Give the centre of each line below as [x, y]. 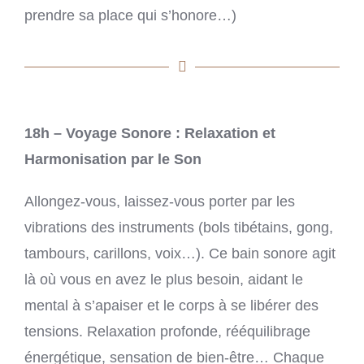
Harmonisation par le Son [113, 159]
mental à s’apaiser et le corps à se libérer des [171, 305]
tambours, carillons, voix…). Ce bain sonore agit [180, 253]
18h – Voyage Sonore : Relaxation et [150, 133]
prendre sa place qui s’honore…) [130, 16]
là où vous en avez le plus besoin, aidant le [164, 279]
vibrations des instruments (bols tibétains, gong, [179, 227]
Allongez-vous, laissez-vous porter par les [160, 201]
